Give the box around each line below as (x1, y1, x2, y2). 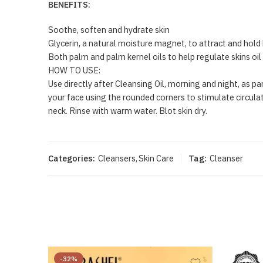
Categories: (48, 152, 95, 164)
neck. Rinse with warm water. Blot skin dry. (48, 104, 207, 116)
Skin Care (139, 152, 174, 164)
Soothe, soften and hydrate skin (48, 23, 170, 35)
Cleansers (98, 152, 136, 164)
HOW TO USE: (48, 64, 100, 76)
